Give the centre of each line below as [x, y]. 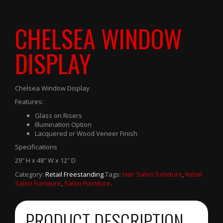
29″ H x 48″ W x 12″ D [45, 161]
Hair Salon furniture [152, 174]
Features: [29, 102]
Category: [30, 174]
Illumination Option [63, 125]
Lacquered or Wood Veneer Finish [86, 134]
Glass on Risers [58, 116]
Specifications [36, 147]
